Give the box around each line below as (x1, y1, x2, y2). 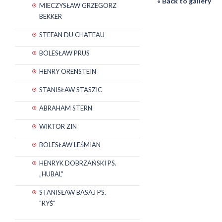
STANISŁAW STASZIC (39, 85, 102, 94)
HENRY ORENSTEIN (39, 67, 96, 75)
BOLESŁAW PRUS (39, 49, 90, 57)
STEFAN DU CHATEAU (39, 30, 105, 39)
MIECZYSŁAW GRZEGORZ (39, 1, 116, 9)
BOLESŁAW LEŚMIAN (39, 140, 101, 149)
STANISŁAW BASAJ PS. (39, 188, 106, 196)
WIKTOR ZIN (39, 122, 77, 130)
